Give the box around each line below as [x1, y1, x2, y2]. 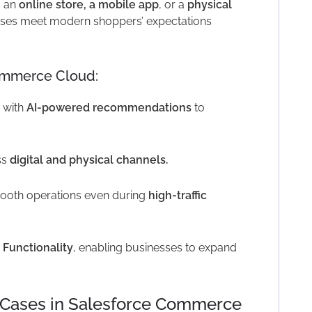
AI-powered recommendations [26, 100, 192, 114]
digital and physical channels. [9, 153, 168, 166]
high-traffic [148, 188, 207, 202]
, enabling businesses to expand [72, 240, 237, 254]
